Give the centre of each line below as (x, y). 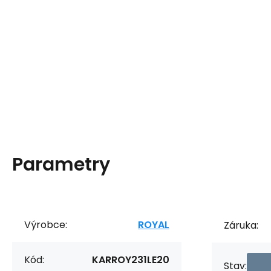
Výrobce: (46, 225)
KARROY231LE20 (131, 260)
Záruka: (241, 225)
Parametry (61, 165)
